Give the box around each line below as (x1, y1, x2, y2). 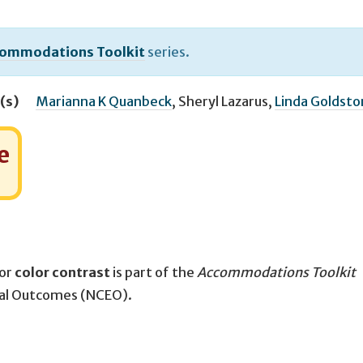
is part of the (110, 264, 197, 281)
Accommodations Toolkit (197, 264, 356, 281)
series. (145, 43, 190, 60)
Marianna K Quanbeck (36, 92, 172, 109)
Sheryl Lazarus (178, 92, 268, 109)
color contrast (15, 264, 110, 281)
